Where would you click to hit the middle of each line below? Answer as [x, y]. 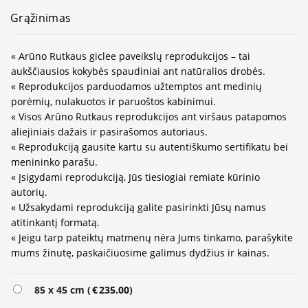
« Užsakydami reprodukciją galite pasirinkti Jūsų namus [139, 207]
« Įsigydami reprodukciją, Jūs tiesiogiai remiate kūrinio [135, 177]
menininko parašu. [54, 162]
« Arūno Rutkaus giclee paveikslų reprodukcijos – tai [131, 56]
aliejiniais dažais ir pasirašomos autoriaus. [109, 131]
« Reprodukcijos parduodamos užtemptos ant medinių [136, 86]
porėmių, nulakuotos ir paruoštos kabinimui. [113, 101]
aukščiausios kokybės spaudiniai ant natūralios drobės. [138, 71]
